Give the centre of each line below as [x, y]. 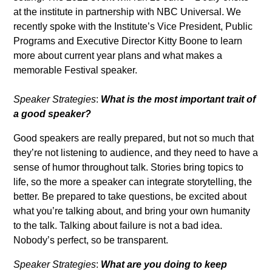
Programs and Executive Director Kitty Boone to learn [128, 41]
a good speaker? [53, 114]
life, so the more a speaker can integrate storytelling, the [133, 182]
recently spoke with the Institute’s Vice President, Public [133, 26]
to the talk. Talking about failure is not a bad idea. [118, 226]
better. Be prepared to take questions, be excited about [130, 196]
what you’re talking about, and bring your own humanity [132, 211]
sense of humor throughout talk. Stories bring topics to [129, 167]
